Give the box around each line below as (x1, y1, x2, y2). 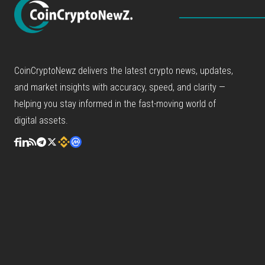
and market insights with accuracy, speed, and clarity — (14, 81, 225, 93)
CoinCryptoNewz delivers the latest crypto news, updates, (14, 64, 233, 76)
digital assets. (14, 114, 68, 126)
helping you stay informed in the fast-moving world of (14, 98, 216, 109)
